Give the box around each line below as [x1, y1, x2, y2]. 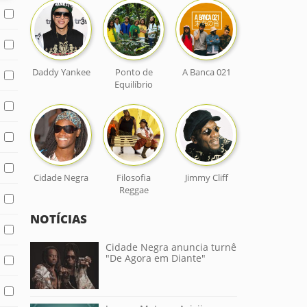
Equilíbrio [114, 78, 153, 90]
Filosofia [116, 171, 151, 184]
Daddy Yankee [32, 66, 90, 78]
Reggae [119, 184, 149, 196]
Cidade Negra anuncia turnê [106, 241, 236, 254]
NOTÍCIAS [30, 211, 87, 227]
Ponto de [114, 66, 153, 78]
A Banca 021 [182, 66, 231, 78]
